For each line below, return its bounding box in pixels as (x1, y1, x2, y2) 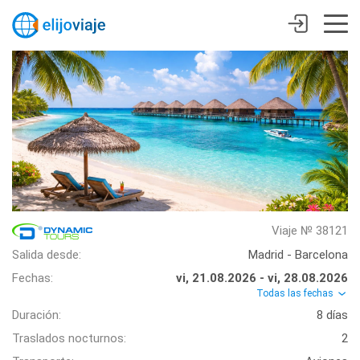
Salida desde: (12, 247, 81, 263)
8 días (317, 308, 348, 323)
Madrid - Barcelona (248, 247, 348, 263)
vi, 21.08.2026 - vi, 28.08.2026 (176, 271, 348, 286)
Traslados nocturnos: (12, 331, 126, 346)
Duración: (12, 308, 61, 323)
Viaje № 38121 (272, 223, 348, 238)
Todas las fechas (256, 288, 336, 300)
